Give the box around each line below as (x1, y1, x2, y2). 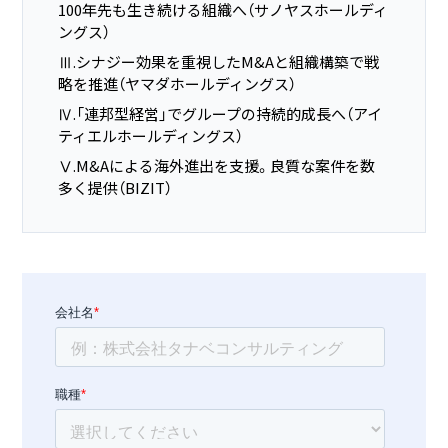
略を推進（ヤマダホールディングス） (58, 72, 297, 94)
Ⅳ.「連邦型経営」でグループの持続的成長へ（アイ (58, 102, 383, 124)
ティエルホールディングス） (58, 124, 244, 146)
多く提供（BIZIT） (58, 176, 173, 198)
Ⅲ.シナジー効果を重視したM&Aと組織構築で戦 (58, 50, 380, 72)
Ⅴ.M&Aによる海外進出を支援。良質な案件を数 (58, 154, 376, 176)
